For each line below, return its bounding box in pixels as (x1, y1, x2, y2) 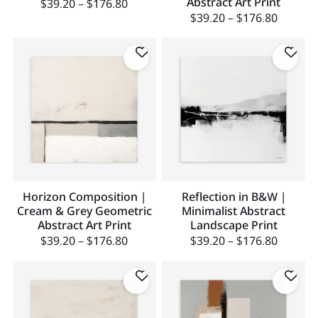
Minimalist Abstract (182, 203, 286, 219)
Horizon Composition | (22, 189, 146, 205)
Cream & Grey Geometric (16, 203, 152, 219)
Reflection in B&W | (181, 189, 286, 205)
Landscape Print (190, 217, 278, 234)
